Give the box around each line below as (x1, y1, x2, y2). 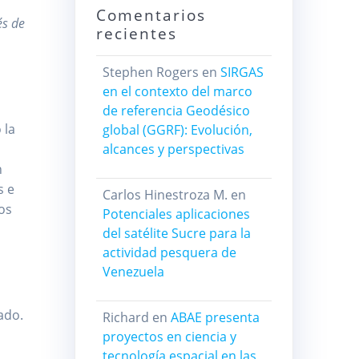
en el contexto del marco (102, 83, 252, 101)
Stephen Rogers (102, 63, 199, 82)
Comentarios (95, 4, 206, 26)
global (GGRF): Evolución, (102, 121, 252, 139)
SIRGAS (220, 63, 264, 82)
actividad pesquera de (102, 244, 236, 262)
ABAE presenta (170, 309, 260, 327)
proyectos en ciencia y (102, 328, 236, 346)
